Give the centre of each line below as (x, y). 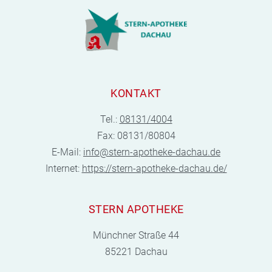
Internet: (63, 168)
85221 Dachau (136, 251)
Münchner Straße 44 (136, 235)
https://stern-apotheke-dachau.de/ (154, 168)
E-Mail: (67, 152)
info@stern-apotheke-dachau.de (152, 152)
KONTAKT (136, 93)
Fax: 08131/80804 (136, 135)
